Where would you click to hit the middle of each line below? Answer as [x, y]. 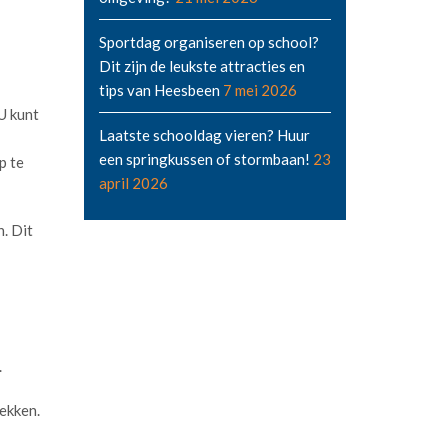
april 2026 [133, 183]
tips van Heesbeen [159, 90]
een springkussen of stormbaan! [204, 159]
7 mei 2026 [259, 90]
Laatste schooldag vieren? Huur [204, 135]
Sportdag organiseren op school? [208, 42]
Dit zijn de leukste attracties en [201, 66]
